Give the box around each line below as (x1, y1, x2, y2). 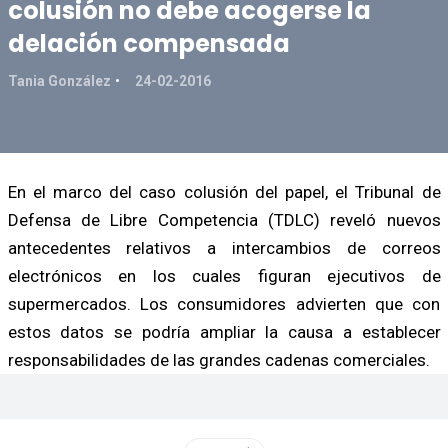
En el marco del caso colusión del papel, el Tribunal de (7, 181, 441, 202)
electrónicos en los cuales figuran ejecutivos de (7, 265, 441, 286)
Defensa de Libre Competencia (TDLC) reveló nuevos (7, 209, 441, 230)
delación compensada (7, 26, 290, 60)
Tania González (7, 72, 111, 89)
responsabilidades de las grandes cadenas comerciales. (7, 349, 430, 370)
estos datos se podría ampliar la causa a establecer (7, 321, 441, 342)
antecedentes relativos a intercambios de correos (7, 237, 441, 258)
